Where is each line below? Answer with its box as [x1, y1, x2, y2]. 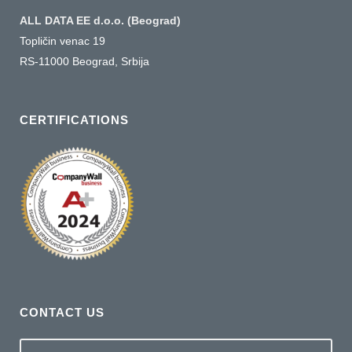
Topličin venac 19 [20, 35, 105, 48]
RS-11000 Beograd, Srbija [20, 55, 149, 68]
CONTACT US [20, 306, 104, 320]
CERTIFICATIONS [20, 113, 129, 127]
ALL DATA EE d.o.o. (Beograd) [20, 14, 181, 27]
